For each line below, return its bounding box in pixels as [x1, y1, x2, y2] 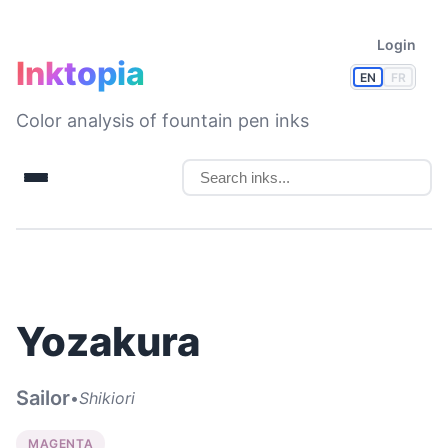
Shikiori [79, 387, 135, 408]
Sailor [16, 386, 70, 410]
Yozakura [16, 317, 200, 366]
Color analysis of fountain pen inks [16, 110, 309, 131]
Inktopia [16, 54, 145, 93]
